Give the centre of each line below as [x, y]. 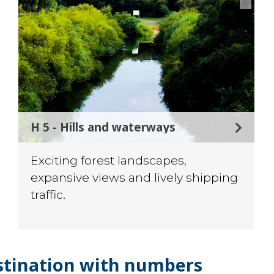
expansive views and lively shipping [135, 178]
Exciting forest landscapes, [109, 161]
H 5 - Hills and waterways [103, 127]
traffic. [48, 195]
